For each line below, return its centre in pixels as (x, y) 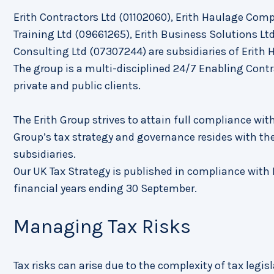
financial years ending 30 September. (105, 188)
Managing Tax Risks (102, 227)
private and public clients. (77, 86)
